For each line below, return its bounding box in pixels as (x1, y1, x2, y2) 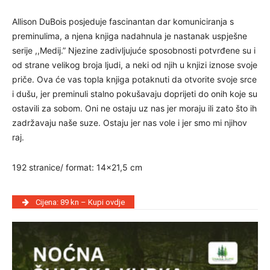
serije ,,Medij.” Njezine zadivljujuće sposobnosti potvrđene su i (12, 45, 256, 56)
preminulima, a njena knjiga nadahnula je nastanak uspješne (12, 31, 247, 42)
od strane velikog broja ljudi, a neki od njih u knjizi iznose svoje (12, 60, 257, 71)
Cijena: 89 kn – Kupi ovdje (33, 197, 125, 207)
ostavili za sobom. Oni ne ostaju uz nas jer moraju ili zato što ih (12, 103, 257, 114)
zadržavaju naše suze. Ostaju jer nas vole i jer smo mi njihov (12, 118, 247, 128)
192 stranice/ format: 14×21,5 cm (12, 162, 142, 173)
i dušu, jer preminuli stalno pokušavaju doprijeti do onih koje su (12, 89, 257, 99)
